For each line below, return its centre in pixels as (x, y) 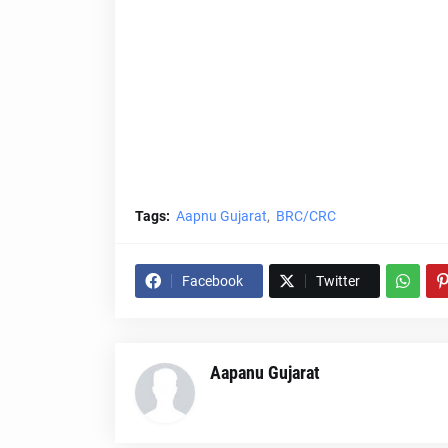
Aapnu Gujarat (221, 216)
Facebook (212, 281)
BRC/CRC (305, 216)
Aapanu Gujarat (264, 372)
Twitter (337, 281)
